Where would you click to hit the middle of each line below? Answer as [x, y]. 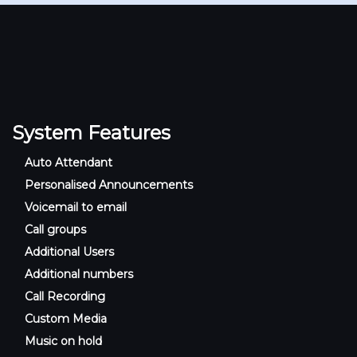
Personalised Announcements [109, 184]
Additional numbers [79, 274]
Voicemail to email [76, 207]
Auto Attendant [69, 162]
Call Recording [65, 296]
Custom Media [66, 318]
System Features [91, 132]
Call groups [56, 229]
